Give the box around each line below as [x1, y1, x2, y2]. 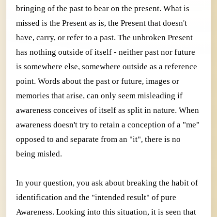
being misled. [16, 149, 62, 159]
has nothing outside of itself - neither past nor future [16, 47, 195, 57]
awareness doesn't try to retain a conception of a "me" [16, 120, 200, 130]
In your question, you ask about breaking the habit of [16, 178, 198, 188]
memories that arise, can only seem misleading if [16, 91, 183, 101]
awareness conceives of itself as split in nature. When [16, 106, 199, 115]
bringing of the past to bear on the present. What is [16, 4, 189, 14]
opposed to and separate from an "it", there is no [16, 135, 181, 144]
